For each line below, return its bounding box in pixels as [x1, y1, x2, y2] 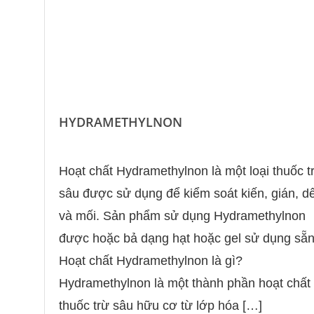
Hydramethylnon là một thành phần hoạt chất [58, 276, 310, 291]
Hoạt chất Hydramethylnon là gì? [58, 254, 243, 268]
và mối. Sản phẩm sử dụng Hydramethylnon [58, 209, 306, 224]
